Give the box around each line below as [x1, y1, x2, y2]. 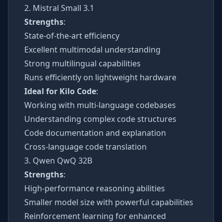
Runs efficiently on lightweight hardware [24, 71, 176, 83]
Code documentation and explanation [24, 127, 166, 138]
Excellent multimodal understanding [24, 44, 161, 55]
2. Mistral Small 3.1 [24, 2, 94, 13]
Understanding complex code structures [24, 113, 176, 124]
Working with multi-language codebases [24, 99, 176, 111]
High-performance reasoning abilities [24, 182, 165, 194]
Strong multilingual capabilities [24, 57, 141, 69]
